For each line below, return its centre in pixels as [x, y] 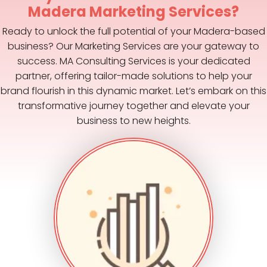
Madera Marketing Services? [133, 11]
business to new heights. [133, 120]
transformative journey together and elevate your [133, 105]
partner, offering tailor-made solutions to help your [133, 76]
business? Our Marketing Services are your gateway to [133, 46]
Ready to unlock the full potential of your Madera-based [133, 31]
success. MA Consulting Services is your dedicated [133, 61]
